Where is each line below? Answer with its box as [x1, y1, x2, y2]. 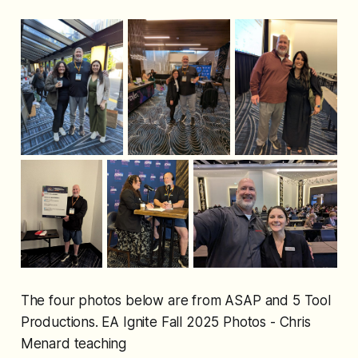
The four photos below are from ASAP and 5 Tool [20, 292, 331, 309]
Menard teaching [20, 336, 127, 352]
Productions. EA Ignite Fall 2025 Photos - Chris [20, 314, 311, 331]
